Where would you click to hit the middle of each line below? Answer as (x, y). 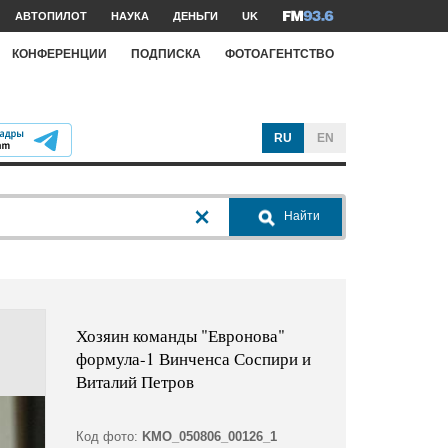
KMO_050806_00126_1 (209, 437)
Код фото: (106, 437)
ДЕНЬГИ (195, 16)
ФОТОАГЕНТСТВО (279, 53)
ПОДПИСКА (166, 53)
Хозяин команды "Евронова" (180, 336)
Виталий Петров (134, 382)
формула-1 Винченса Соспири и (193, 359)
